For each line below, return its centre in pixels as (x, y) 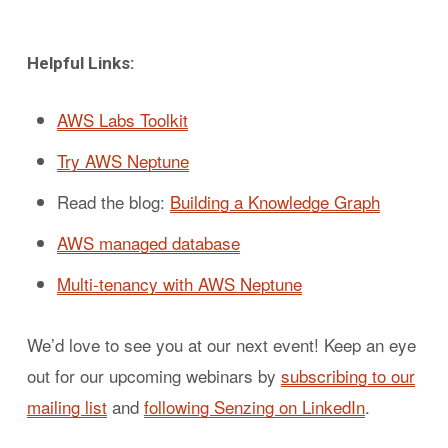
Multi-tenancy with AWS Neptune (179, 283)
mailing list (66, 406)
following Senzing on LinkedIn (254, 406)
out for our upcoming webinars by (153, 375)
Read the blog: (113, 201)
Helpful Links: (80, 62)
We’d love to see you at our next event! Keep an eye (221, 344)
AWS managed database (148, 242)
